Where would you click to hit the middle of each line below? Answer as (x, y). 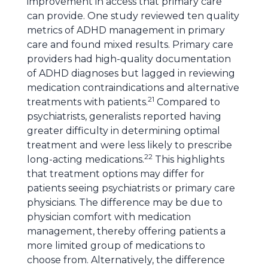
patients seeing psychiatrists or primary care (131, 188)
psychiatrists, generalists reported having (124, 116)
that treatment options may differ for (116, 174)
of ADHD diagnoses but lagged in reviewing (131, 73)
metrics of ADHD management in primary (126, 30)
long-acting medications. (86, 159)
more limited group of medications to (116, 246)
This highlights (188, 159)
